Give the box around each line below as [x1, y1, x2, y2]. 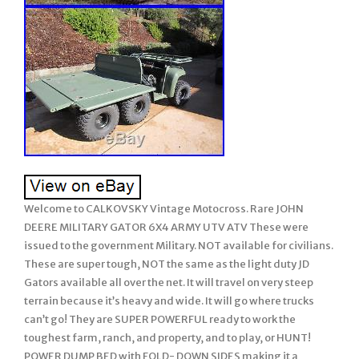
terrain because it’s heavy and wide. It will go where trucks [24, 294, 314, 308]
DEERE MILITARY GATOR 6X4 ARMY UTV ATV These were [24, 220, 309, 234]
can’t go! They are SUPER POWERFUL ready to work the [24, 313, 296, 326]
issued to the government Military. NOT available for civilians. [24, 239, 333, 252]
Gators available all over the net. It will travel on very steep [24, 276, 313, 289]
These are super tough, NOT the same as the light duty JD [24, 257, 309, 271]
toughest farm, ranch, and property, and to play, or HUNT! [24, 331, 311, 345]
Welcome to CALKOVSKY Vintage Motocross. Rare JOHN [24, 202, 304, 216]
